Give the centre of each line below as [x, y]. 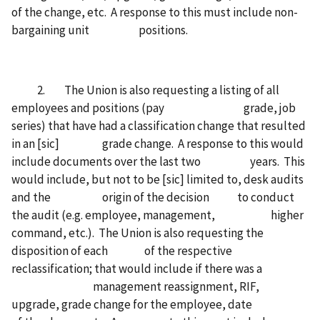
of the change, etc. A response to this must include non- [155, 12]
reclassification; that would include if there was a [137, 269]
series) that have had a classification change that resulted [159, 126]
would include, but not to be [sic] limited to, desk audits [157, 180]
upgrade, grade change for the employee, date [155, 305]
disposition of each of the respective [122, 251]
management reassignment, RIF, [135, 287]
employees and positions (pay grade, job [154, 108]
